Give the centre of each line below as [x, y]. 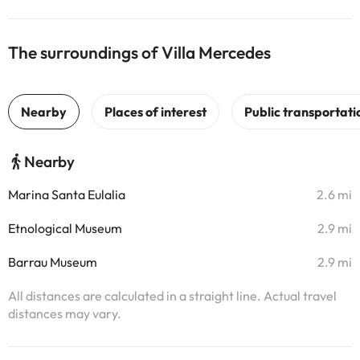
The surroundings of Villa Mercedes [139, 52]
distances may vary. [65, 313]
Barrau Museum [53, 262]
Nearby [49, 162]
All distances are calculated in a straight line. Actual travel [172, 296]
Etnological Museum [65, 228]
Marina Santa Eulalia [67, 194]
